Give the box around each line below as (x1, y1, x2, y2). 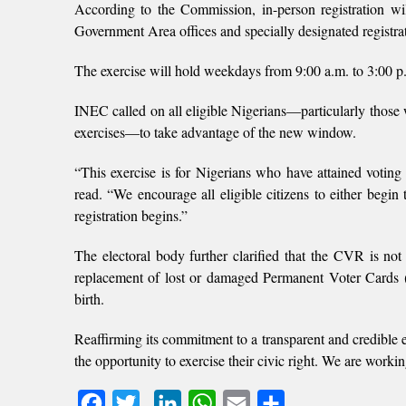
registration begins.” (74, 206, 188, 225)
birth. (74, 289, 104, 308)
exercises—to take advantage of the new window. (74, 122, 356, 141)
